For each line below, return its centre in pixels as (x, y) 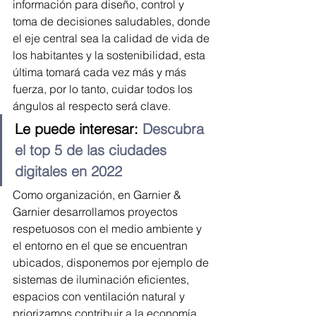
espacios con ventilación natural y (100, 296)
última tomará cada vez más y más (101, 72)
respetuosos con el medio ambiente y (109, 229)
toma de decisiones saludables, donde (113, 21)
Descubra (175, 129)
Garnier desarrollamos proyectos (97, 212)
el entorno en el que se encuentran (102, 245)
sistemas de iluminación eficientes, (102, 279)
